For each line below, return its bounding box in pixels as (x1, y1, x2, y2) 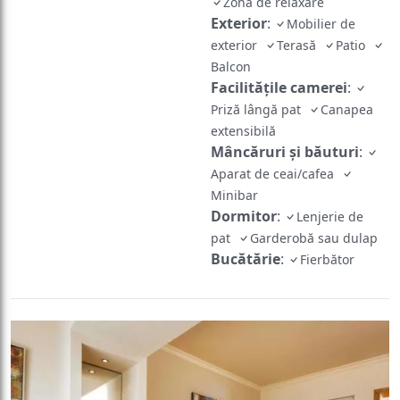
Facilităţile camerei (211, 53, 347, 73)
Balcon (211, 33, 254, 51)
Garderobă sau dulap (250, 204, 381, 222)
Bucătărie (211, 224, 280, 245)
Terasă (277, 12, 323, 29)
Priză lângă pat (211, 76, 308, 94)
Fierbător (300, 226, 358, 244)
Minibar (211, 162, 262, 179)
